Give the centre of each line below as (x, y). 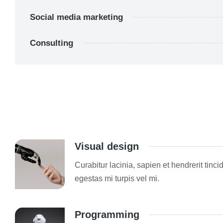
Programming (107, 215)
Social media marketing (76, 17)
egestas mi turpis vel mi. (117, 178)
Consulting (52, 43)
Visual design (107, 146)
